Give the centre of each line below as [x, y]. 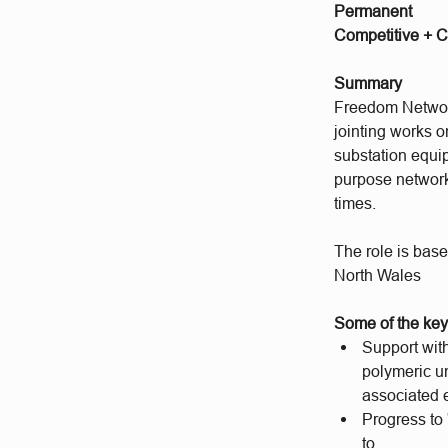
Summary [368, 83]
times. [355, 203]
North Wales [378, 275]
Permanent [373, 11]
